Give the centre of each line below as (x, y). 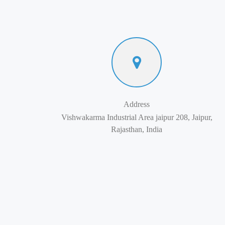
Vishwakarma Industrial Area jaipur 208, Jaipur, (137, 117)
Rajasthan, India (137, 129)
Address (137, 104)
